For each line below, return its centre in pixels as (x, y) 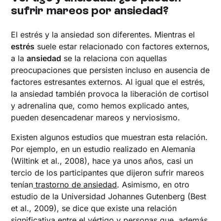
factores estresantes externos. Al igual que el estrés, (108, 82)
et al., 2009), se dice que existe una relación (94, 208)
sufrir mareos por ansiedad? (90, 10)
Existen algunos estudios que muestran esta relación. (110, 137)
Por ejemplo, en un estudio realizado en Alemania (103, 149)
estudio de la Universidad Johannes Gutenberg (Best (109, 196)
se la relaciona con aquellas (114, 58)
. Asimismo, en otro (153, 184)
